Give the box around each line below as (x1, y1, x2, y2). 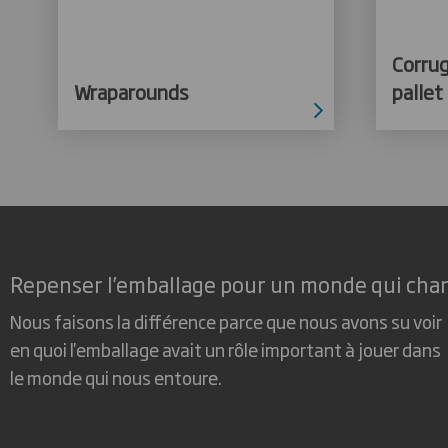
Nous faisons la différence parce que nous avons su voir (10, 308, 442, 335)
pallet (391, 76, 443, 106)
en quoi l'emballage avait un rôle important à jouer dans (10, 336, 441, 363)
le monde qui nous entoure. (10, 364, 222, 391)
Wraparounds (74, 76, 188, 106)
